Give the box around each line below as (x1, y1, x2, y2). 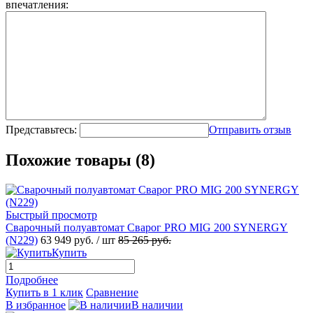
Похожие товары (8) (6, 151, 155, 170)
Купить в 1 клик (6, 286, 83, 299)
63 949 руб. (41, 234, 96, 247)
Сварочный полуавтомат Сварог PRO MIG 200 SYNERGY (6, 221, 288, 234)
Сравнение (86, 286, 138, 299)
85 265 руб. (118, 234, 171, 247)
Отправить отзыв (209, 123, 291, 136)
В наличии (131, 299, 183, 312)
